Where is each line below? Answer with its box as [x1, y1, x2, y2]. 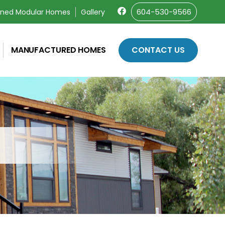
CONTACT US [132, 44, 185, 56]
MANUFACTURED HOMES [11, 44, 106, 56]
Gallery [81, 7, 105, 17]
